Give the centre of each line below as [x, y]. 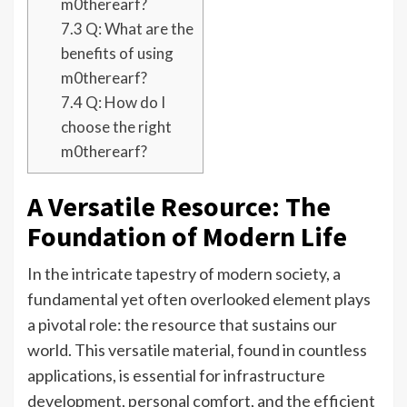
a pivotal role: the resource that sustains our [182, 325]
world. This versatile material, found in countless [197, 350]
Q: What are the [138, 29]
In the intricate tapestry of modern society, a [184, 274]
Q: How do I [124, 103]
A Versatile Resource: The [179, 207]
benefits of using [117, 54]
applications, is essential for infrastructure [176, 376]
